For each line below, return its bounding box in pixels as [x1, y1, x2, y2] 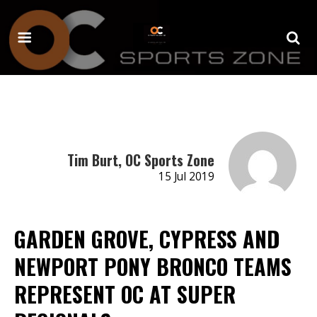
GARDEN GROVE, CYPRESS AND [14, 222, 279, 255]
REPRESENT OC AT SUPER [14, 277, 236, 310]
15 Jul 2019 [158, 168, 214, 184]
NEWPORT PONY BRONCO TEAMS [14, 250, 292, 282]
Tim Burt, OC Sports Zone [67, 149, 214, 171]
